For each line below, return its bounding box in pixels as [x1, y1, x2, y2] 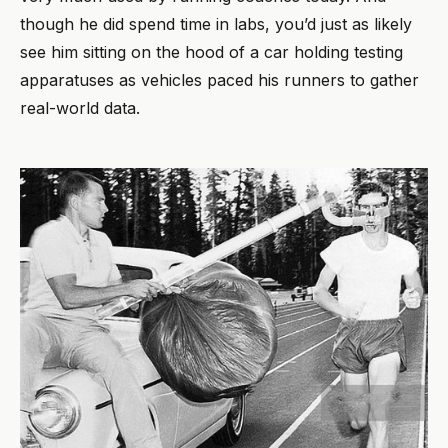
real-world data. [20, 97, 140, 118]
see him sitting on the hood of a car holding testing [20, 41, 403, 62]
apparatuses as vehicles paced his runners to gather [20, 69, 419, 90]
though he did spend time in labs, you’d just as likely [20, 13, 412, 34]
